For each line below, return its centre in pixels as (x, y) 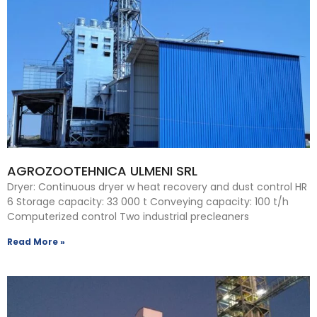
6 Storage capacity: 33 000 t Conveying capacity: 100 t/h (148, 201)
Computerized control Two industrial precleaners (128, 216)
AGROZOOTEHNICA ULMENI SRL (102, 171)
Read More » (36, 241)
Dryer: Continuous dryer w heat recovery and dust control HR (157, 186)
